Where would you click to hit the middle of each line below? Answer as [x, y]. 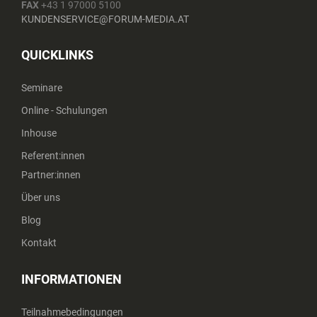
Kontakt [39, 243]
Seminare [42, 88]
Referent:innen [53, 156]
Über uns [41, 197]
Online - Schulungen [64, 110]
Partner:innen [51, 175]
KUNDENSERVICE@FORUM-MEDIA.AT [105, 19]
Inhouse [39, 133]
